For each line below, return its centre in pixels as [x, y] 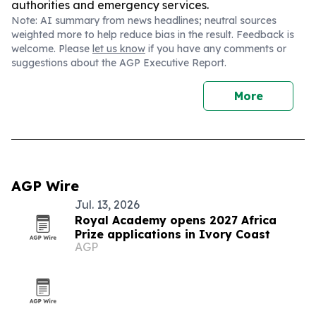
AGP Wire [45, 186]
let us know [119, 49]
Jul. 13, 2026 [107, 205]
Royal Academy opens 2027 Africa [176, 220]
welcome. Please [52, 49]
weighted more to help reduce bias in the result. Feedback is [153, 35]
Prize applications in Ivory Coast [172, 234]
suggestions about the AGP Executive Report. [119, 63]
